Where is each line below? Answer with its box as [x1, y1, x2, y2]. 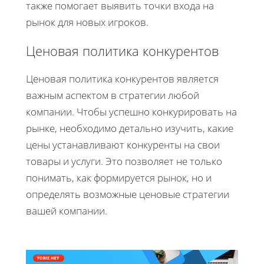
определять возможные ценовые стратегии [26, 187, 229, 202]
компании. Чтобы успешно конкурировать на [26, 105, 237, 119]
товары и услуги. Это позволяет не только [26, 154, 222, 169]
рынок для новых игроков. [26, 15, 148, 29]
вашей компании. [26, 204, 107, 218]
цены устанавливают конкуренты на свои [26, 138, 220, 152]
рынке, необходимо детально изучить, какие [26, 121, 233, 136]
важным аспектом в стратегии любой [26, 88, 199, 103]
